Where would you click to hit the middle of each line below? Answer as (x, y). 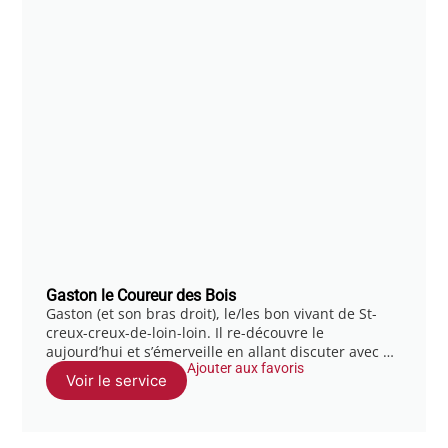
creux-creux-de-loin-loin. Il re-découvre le (185, 332)
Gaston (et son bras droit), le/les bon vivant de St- (212, 313)
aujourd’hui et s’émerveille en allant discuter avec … (220, 351)
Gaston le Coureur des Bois (141, 295)
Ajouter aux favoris (246, 367)
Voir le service (117, 380)
